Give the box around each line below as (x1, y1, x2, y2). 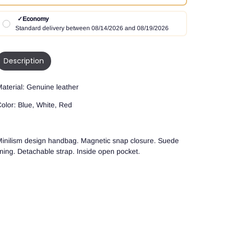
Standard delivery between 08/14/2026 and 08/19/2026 (15, 25, 169, 32)
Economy (22, 15, 49, 22)
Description (3, 56, 44, 66)
